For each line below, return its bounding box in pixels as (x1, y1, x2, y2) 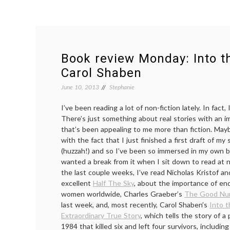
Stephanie (109, 83, 135, 91)
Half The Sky (93, 179, 134, 187)
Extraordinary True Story (61, 211, 141, 220)
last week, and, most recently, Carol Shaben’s (61, 200, 209, 209)
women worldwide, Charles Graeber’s (61, 189, 184, 198)
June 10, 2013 (61, 83, 99, 91)
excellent (61, 179, 93, 187)
